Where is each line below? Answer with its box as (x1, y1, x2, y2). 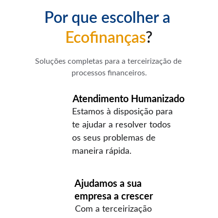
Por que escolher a (44, 10, 174, 26)
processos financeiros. (71, 69, 147, 77)
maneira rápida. (72, 147, 131, 156)
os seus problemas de (72, 134, 158, 143)
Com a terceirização (75, 205, 154, 214)
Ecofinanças (65, 30, 145, 46)
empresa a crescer (74, 192, 153, 201)
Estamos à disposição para (72, 108, 175, 116)
